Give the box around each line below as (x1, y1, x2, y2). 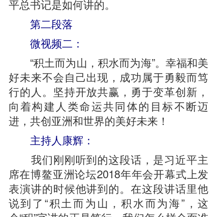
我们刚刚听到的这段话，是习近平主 (8, 151, 209, 167)
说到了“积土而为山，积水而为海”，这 (8, 195, 209, 210)
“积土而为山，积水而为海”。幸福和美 (8, 54, 209, 70)
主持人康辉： (19, 132, 94, 147)
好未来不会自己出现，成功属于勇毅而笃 (8, 69, 209, 84)
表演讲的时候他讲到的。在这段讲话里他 (8, 180, 209, 196)
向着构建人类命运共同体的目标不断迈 (8, 98, 209, 113)
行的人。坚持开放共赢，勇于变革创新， (8, 83, 209, 99)
